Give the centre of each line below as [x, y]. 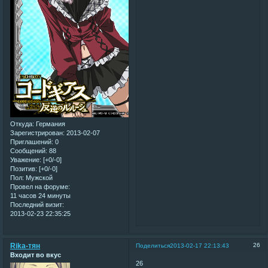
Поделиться [153, 246]
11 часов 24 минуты [40, 195]
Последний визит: [37, 204]
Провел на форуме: [40, 186]
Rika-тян [25, 246]
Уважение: [26, 159]
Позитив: [24, 168]
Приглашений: [32, 141]
